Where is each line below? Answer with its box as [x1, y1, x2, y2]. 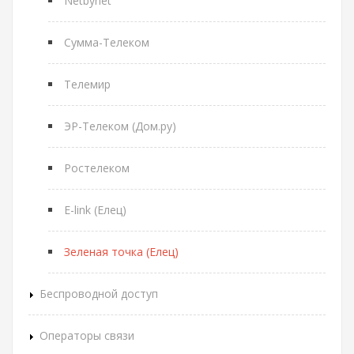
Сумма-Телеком [64, 35, 149, 50]
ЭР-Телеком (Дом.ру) [64, 119, 176, 134]
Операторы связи [40, 328, 134, 343]
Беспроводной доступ [40, 286, 158, 301]
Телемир [64, 77, 111, 92]
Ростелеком [64, 160, 130, 175]
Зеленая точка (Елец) [64, 244, 179, 259]
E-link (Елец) [64, 202, 126, 217]
